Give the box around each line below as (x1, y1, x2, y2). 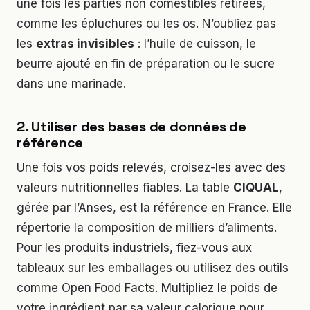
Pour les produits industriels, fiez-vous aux (17, 240, 252, 255)
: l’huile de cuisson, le (134, 36, 256, 51)
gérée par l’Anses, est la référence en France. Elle (17, 200, 292, 215)
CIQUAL (233, 180, 279, 194)
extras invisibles (36, 36, 134, 51)
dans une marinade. (17, 76, 126, 91)
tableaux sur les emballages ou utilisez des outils (17, 260, 289, 275)
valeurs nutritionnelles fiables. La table (17, 180, 233, 194)
